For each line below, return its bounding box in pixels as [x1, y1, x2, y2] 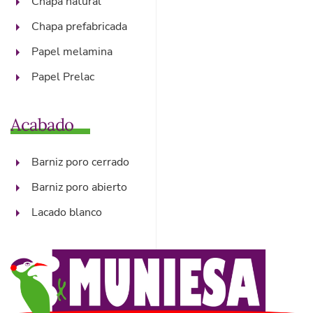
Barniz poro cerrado [31, 154, 129, 170]
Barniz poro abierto [31, 179, 127, 195]
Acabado [10, 113, 74, 136]
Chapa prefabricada [31, 18, 127, 34]
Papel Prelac [31, 68, 94, 85]
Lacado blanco [31, 204, 102, 220]
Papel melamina [31, 43, 112, 59]
